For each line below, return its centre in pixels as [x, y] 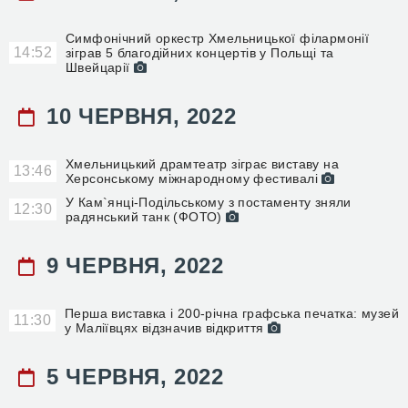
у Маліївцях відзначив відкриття [166, 328]
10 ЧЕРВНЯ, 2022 [138, 116]
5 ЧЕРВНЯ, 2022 [132, 377]
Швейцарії [100, 67]
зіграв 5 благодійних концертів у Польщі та [200, 53]
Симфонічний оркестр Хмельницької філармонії [218, 38]
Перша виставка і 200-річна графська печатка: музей [232, 313]
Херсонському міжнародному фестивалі [194, 178]
